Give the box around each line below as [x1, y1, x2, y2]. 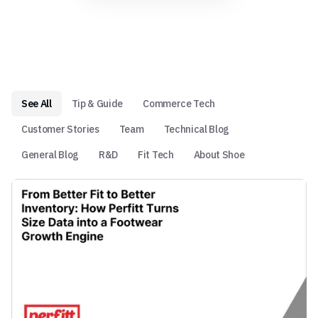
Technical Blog [163, 123, 229, 136]
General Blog [21, 148, 79, 161]
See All [21, 97, 52, 110]
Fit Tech [138, 148, 174, 161]
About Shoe [193, 148, 245, 161]
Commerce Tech [143, 97, 215, 110]
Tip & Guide [71, 97, 124, 110]
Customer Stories [21, 123, 99, 136]
